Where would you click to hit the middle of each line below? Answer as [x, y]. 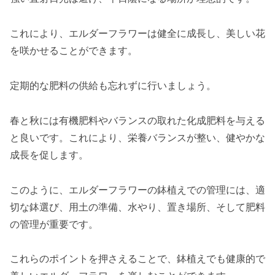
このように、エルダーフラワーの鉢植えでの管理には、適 [137, 189]
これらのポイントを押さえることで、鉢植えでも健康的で [137, 259]
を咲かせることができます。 [74, 51]
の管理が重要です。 [54, 224]
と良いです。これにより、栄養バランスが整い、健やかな [137, 137]
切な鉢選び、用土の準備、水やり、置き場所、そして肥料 [137, 207]
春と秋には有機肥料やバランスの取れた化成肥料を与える [137, 120]
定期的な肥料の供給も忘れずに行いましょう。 [113, 86]
